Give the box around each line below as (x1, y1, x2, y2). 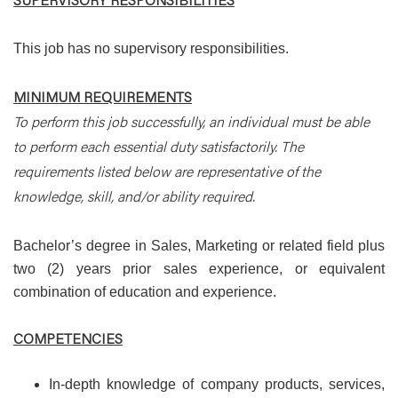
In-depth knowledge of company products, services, (49, 377, 385, 392)
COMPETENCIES (13, 329, 123, 347)
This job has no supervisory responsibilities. (13, 41, 289, 56)
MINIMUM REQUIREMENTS (13, 87, 192, 106)
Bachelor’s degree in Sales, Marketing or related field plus (13, 238, 385, 253)
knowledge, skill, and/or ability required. (13, 187, 255, 205)
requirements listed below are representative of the (13, 162, 321, 180)
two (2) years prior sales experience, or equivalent (13, 261, 385, 276)
